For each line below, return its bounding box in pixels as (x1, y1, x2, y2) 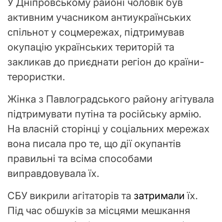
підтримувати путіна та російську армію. (7, 108, 201, 120)
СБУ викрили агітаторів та (7, 189, 134, 202)
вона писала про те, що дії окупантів (7, 137, 181, 150)
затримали (134, 189, 187, 202)
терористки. (7, 70, 65, 83)
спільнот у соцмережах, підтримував (7, 26, 184, 38)
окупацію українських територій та (7, 41, 174, 53)
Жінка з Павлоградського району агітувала (7, 93, 214, 105)
